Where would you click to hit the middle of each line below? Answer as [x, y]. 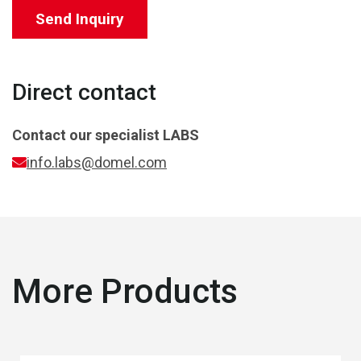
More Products [125, 291]
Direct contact [84, 92]
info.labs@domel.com [97, 162]
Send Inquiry [80, 19]
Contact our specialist [87, 135]
